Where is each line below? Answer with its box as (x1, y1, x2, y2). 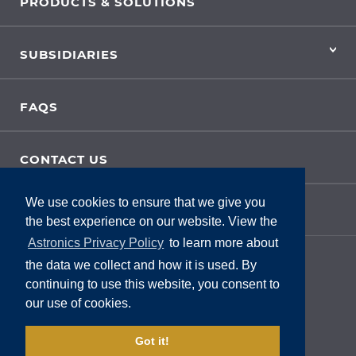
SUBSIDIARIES (20, 47, 118, 62)
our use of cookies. (25, 296, 131, 310)
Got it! (134, 335, 169, 348)
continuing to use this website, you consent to (25, 277, 280, 291)
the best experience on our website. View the (25, 215, 277, 229)
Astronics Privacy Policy (28, 236, 164, 250)
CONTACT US (20, 152, 108, 167)
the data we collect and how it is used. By (25, 257, 257, 272)
